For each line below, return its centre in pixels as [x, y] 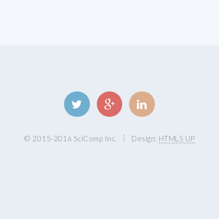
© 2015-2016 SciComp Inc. [70, 139]
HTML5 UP [177, 139]
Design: [145, 139]
